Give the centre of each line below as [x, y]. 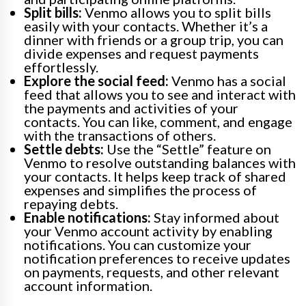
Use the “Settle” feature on [187, 149]
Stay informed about [215, 217]
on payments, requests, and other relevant [152, 272]
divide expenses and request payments [141, 53]
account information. [88, 286]
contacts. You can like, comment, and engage [158, 122]
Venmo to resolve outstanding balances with [160, 163]
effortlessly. [61, 67]
